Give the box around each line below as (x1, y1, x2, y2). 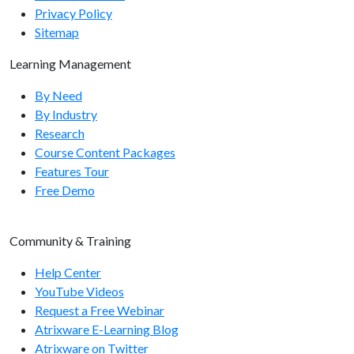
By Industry (35, 107, 97, 122)
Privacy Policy (35, 6, 112, 21)
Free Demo (35, 183, 95, 198)
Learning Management (9, 56, 131, 71)
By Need (35, 88, 82, 103)
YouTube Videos (35, 284, 124, 299)
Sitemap (35, 24, 79, 40)
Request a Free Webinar (35, 303, 164, 318)
